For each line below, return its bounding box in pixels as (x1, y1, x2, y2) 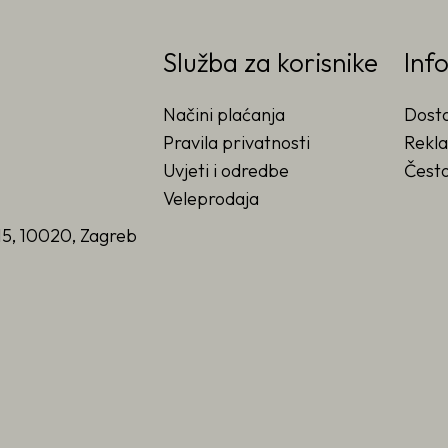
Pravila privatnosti (163, 130, 310, 154)
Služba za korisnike (163, 45, 378, 79)
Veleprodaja (163, 186, 259, 210)
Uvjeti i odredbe (163, 158, 289, 182)
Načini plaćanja (163, 102, 285, 126)
